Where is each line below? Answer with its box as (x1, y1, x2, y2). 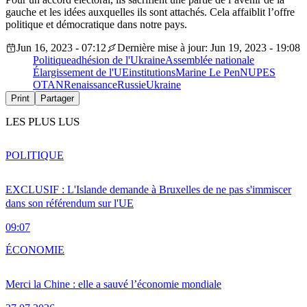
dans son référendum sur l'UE (5, 197, 134, 209)
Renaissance (64, 79, 117, 91)
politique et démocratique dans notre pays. (5, 19, 187, 31)
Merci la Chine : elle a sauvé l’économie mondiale (5, 278, 221, 290)
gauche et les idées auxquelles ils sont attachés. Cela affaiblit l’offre (5, 6, 295, 19)
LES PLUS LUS (5, 115, 79, 129)
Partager (40, 93, 74, 104)
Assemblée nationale (165, 54, 254, 66)
